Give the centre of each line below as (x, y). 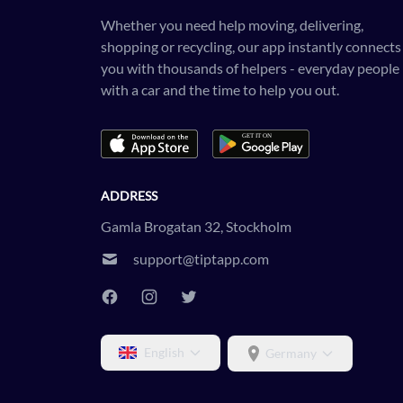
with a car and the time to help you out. (220, 89)
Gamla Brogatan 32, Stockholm (196, 226)
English (164, 352)
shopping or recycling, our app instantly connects (251, 46)
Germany (291, 353)
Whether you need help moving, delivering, (232, 24)
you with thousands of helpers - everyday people (250, 67)
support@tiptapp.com (201, 258)
